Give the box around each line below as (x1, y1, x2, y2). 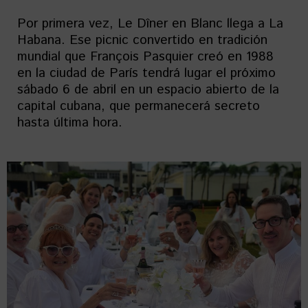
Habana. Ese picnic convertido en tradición (17, 31, 267, 49)
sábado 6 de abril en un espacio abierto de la (17, 80, 279, 99)
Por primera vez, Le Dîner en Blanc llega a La (17, 14, 283, 33)
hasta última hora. (17, 113, 122, 132)
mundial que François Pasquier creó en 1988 (17, 47, 274, 66)
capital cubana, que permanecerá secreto (17, 97, 260, 115)
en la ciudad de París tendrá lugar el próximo (17, 64, 276, 82)
